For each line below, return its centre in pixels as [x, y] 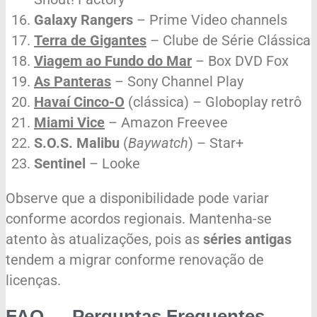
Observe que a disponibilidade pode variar [137, 198]
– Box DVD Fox [240, 61]
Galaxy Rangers [83, 20]
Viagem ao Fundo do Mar [113, 61]
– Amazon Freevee [166, 123]
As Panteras [73, 82]
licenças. [33, 281]
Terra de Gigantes [90, 41]
